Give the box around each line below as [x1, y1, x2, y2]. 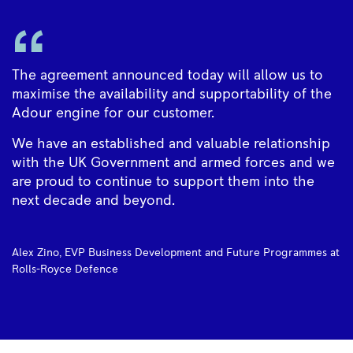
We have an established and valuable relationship [12, 137, 330, 151]
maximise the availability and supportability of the [12, 87, 332, 102]
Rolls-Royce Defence [12, 264, 118, 275]
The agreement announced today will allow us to [12, 69, 323, 83]
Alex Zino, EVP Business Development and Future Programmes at [12, 247, 340, 258]
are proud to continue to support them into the [12, 175, 314, 189]
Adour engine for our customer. [12, 106, 214, 121]
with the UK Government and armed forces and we [12, 156, 335, 170]
